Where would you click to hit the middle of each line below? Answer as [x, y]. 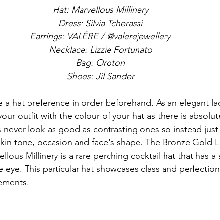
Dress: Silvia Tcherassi [100, 23]
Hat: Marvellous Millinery [100, 10]
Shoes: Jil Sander [100, 76]
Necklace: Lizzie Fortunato [100, 49]
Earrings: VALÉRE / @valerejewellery [100, 36]
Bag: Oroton [100, 63]
